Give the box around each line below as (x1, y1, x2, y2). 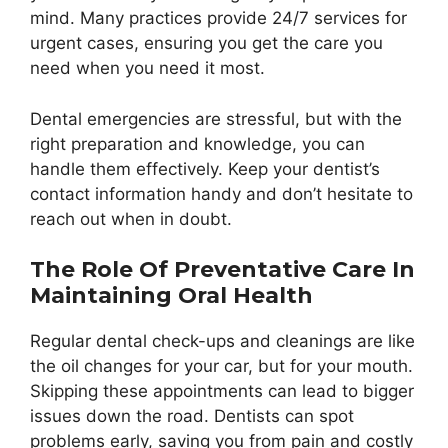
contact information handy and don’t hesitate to (30, 183, 413, 204)
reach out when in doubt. (30, 208, 232, 229)
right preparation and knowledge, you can (30, 133, 365, 154)
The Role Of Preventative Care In (30, 256, 415, 284)
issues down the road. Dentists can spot (30, 406, 354, 427)
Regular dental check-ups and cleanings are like (30, 331, 415, 352)
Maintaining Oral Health (30, 282, 313, 310)
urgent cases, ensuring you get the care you (30, 33, 383, 54)
